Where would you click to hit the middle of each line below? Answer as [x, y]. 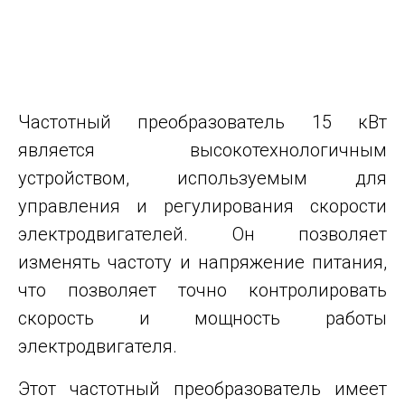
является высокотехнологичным [202, 151]
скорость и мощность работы [202, 319]
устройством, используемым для [202, 179]
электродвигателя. [98, 347]
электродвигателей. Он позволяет [202, 235]
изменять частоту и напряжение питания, [202, 263]
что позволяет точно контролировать [202, 291]
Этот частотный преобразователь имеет [202, 389]
